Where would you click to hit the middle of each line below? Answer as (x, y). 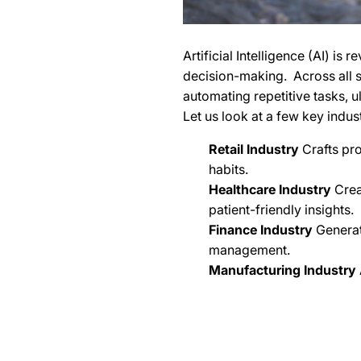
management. (250, 250)
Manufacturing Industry (283, 270)
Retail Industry (254, 149)
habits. (229, 170)
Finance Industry (261, 230)
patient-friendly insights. (282, 210)
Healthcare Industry (270, 190)
